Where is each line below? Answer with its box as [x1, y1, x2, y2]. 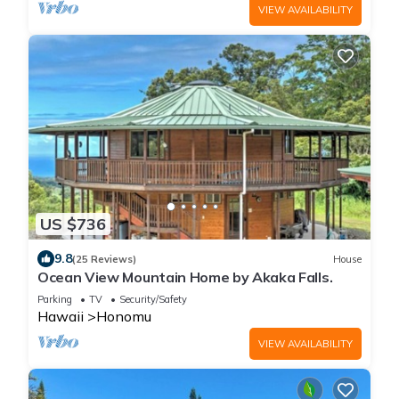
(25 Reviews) [72, 252, 136, 265]
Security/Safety [119, 293, 187, 306]
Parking [37, 293, 72, 306]
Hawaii [37, 307, 84, 326]
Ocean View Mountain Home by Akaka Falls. [37, 268, 333, 287]
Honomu [96, 307, 151, 326]
